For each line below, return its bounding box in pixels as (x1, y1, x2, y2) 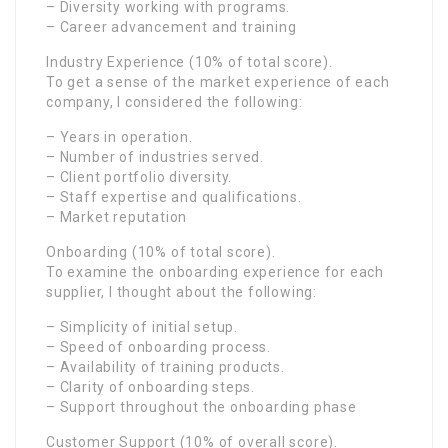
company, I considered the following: (46, 93, 303, 110)
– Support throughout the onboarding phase (46, 398, 357, 415)
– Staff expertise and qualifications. (46, 188, 302, 205)
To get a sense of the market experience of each (46, 73, 390, 90)
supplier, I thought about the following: (46, 283, 318, 300)
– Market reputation (46, 208, 188, 225)
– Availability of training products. (46, 358, 285, 375)
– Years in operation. (46, 128, 193, 145)
